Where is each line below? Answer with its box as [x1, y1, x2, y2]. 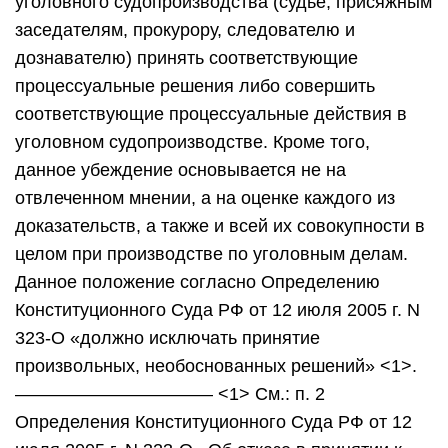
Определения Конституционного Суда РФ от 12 [15, 412, 412, 432]
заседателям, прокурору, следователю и [15, 20, 355, 40]
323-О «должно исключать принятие [15, 328, 320, 348]
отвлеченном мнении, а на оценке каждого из [15, 188, 395, 208]
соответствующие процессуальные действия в [15, 104, 407, 124]
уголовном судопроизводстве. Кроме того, [15, 132, 370, 152]
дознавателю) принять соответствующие [15, 48, 358, 68]
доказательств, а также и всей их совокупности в [15, 216, 425, 236]
